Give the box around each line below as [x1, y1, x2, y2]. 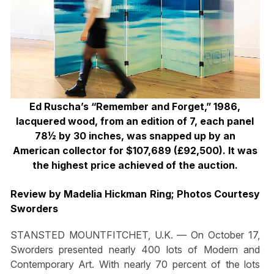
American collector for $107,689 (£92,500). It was [12, 144, 257, 157]
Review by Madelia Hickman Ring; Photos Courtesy [10, 187, 261, 200]
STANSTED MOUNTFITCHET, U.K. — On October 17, [10, 229, 261, 242]
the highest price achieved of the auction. [32, 159, 238, 172]
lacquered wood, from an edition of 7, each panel [16, 115, 254, 128]
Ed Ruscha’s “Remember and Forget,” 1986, [29, 100, 241, 113]
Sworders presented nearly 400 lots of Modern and [10, 243, 261, 256]
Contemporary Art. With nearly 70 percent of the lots [10, 258, 261, 271]
